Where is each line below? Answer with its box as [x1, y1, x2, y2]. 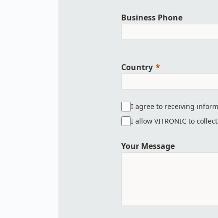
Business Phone [121, 12, 182, 23]
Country [121, 62, 153, 73]
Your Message [121, 141, 175, 152]
